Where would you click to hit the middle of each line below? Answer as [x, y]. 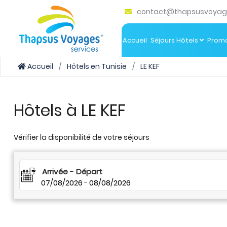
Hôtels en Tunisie [97, 66]
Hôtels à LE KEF [70, 110]
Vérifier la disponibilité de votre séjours [82, 137]
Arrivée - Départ [72, 172]
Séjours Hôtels [175, 40]
